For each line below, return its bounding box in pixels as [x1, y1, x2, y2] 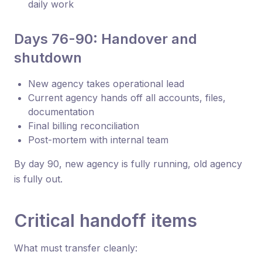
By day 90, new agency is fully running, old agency [14, 157, 242, 170]
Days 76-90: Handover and [14, 30, 197, 47]
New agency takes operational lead [28, 77, 184, 89]
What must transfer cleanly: [14, 242, 137, 254]
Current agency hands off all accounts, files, [28, 91, 226, 104]
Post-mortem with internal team [28, 133, 168, 146]
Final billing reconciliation [28, 119, 139, 132]
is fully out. [14, 173, 63, 185]
